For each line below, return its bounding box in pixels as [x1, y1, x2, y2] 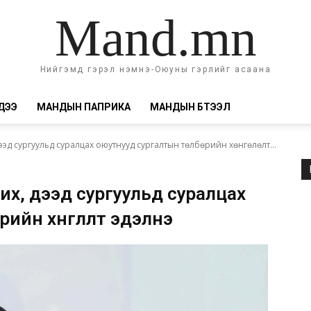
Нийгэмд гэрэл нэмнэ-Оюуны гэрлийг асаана [40, 64, 271, 74]
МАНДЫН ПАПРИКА [37, 101, 131, 112]
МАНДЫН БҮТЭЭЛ [150, 101, 230, 112]
